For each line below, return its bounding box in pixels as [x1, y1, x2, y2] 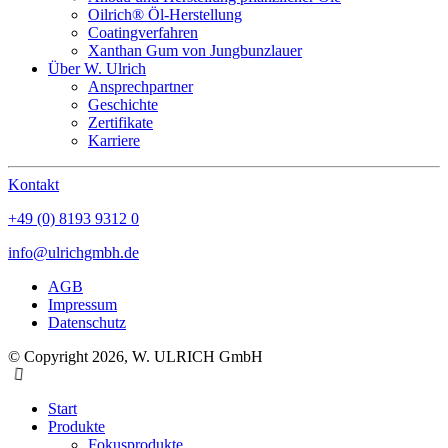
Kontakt [8, 175, 59, 193]
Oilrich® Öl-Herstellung [88, 5, 242, 23]
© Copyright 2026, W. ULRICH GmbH [8, 347, 263, 365]
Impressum [48, 295, 117, 313]
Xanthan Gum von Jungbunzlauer [88, 41, 302, 59]
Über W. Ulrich [48, 59, 146, 77]
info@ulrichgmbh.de [8, 243, 139, 261]
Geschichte [88, 95, 158, 113]
